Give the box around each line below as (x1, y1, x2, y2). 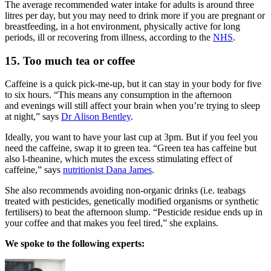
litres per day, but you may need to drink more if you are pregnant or (5, 10, 265, 21)
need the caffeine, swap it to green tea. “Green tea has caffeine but (5, 143, 256, 154)
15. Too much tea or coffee (5, 54, 135, 67)
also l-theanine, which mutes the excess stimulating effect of (5, 154, 232, 165)
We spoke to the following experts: (5, 238, 145, 249)
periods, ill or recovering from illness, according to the (5, 31, 213, 42)
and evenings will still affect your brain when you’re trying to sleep (5, 100, 260, 111)
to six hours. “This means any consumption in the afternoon (5, 90, 232, 100)
